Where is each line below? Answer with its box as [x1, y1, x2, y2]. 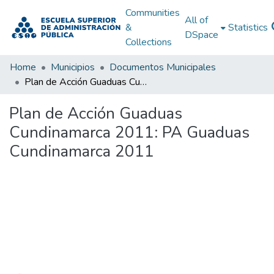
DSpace [184, 28, 218, 42]
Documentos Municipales [109, 61, 216, 74]
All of [184, 13, 208, 27]
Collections [125, 35, 172, 49]
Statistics [228, 21, 268, 34]
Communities [125, 6, 180, 20]
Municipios [51, 61, 95, 74]
